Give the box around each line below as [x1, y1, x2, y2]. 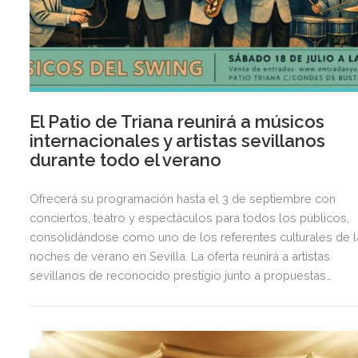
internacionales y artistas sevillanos [30, 130, 326, 152]
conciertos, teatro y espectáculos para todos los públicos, [30, 211, 350, 225]
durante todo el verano [30, 149, 222, 171]
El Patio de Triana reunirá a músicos [30, 111, 325, 133]
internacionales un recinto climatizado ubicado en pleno [30, 288, 334, 302]
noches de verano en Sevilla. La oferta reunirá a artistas [30, 249, 331, 264]
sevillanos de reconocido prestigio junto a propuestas [30, 268, 327, 283]
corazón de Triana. [30, 307, 131, 321]
